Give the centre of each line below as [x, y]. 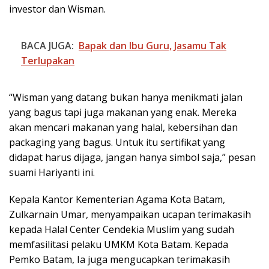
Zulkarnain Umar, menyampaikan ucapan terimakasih [130, 215]
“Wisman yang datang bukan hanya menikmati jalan [126, 98]
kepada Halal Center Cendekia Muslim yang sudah [122, 230]
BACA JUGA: [47, 46]
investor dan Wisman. [57, 9]
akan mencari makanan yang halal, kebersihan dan [123, 128]
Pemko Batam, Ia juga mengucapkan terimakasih [119, 260]
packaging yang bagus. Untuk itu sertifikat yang [117, 143]
